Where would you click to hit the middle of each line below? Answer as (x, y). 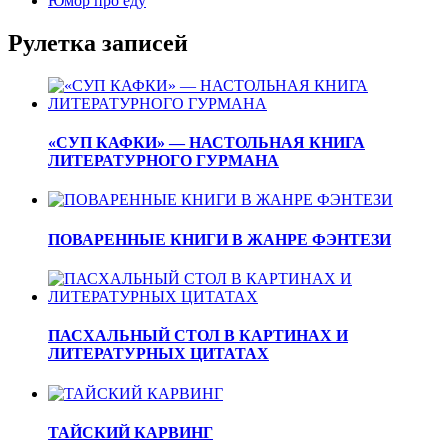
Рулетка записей (98, 43)
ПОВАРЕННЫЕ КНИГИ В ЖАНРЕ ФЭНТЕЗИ (219, 239)
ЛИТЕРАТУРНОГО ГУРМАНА (163, 161)
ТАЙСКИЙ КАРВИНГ (130, 432)
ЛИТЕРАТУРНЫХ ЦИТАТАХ (158, 354)
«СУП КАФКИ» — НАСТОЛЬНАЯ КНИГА (206, 143)
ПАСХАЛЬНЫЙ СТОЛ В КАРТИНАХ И (198, 336)
